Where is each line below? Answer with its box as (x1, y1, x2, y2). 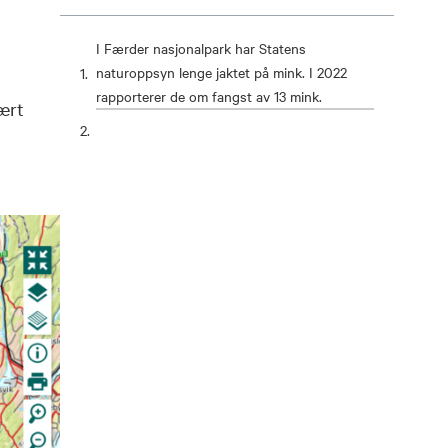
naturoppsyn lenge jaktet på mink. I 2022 (96, 62, 348, 83)
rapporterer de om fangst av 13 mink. (96, 86, 323, 107)
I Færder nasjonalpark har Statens (96, 38, 307, 59)
